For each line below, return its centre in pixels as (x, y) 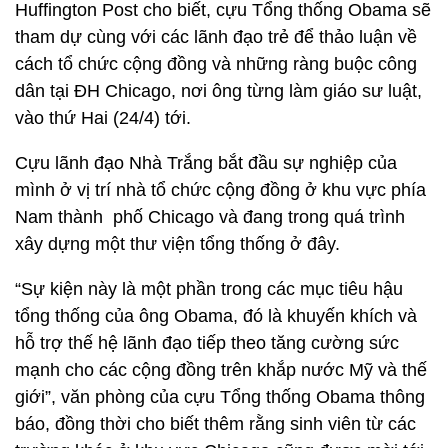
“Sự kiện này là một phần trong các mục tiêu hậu (209, 289)
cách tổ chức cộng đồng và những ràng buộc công (216, 64)
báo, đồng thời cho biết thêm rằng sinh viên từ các (215, 424)
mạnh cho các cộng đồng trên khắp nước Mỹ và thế (221, 370)
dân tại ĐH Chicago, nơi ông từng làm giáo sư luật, (218, 91)
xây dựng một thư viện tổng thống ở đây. (177, 244)
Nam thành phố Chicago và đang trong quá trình (210, 217)
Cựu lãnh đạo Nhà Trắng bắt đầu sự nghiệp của (206, 163)
